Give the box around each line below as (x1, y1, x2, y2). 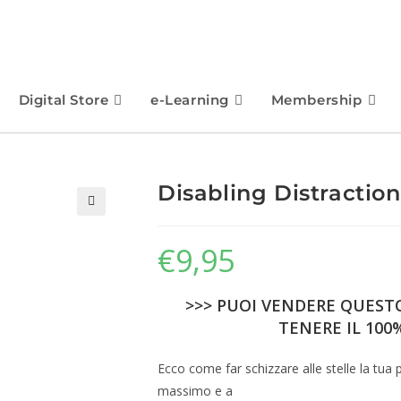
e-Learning (149, 91, 229, 108)
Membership (270, 91, 363, 108)
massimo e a (158, 382, 233, 399)
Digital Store (18, 91, 109, 108)
